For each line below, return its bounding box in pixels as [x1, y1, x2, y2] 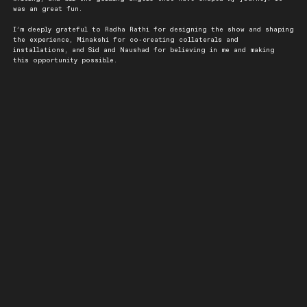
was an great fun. [12, 5, 82, 12]
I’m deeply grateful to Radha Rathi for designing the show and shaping [12, 26, 294, 33]
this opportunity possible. [12, 57, 117, 64]
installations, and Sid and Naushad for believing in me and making [12, 47, 275, 53]
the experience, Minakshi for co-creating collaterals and [12, 36, 238, 43]
